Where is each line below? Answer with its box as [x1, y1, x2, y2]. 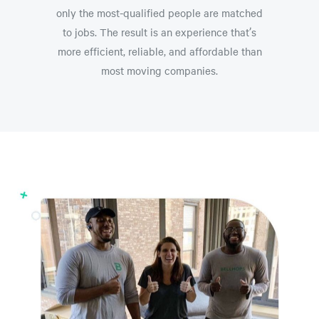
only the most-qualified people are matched [56, 5, 263, 20]
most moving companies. [101, 63, 218, 78]
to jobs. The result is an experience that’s [63, 24, 256, 39]
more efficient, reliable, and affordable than [57, 43, 262, 58]
